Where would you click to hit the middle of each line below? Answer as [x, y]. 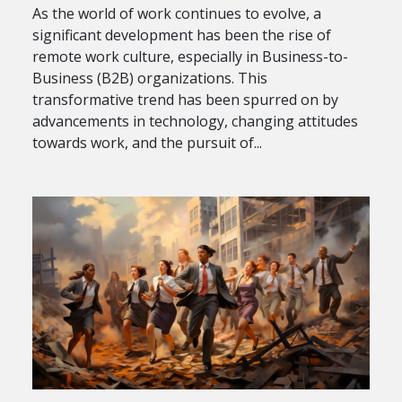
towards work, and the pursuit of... [147, 143]
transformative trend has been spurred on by [185, 100]
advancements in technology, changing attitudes [195, 122]
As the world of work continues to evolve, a [177, 14]
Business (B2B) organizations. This [150, 79]
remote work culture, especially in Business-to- [190, 57]
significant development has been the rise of [182, 35]
